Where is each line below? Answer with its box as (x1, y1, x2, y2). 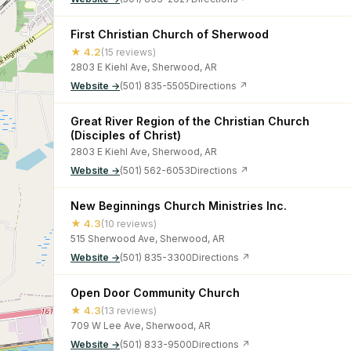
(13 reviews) (101, 304, 157, 317)
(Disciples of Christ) (71, 128, 181, 142)
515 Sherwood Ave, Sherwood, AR (71, 233, 225, 244)
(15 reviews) (101, 45, 156, 58)
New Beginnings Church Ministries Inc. (71, 199, 287, 212)
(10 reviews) (101, 217, 157, 230)
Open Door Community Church (71, 286, 240, 299)
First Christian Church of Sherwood (71, 27, 269, 41)
